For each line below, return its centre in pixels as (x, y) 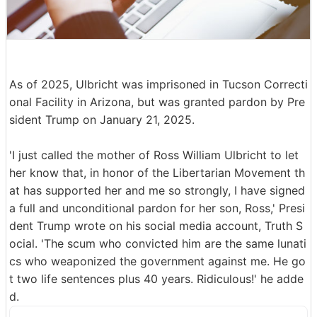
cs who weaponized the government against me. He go (157, 261)
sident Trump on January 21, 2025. (102, 119)
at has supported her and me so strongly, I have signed (157, 190)
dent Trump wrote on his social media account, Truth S (156, 225)
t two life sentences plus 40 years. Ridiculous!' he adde (156, 278)
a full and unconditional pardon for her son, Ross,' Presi (157, 208)
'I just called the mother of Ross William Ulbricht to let (154, 155)
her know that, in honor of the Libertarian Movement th (157, 172)
